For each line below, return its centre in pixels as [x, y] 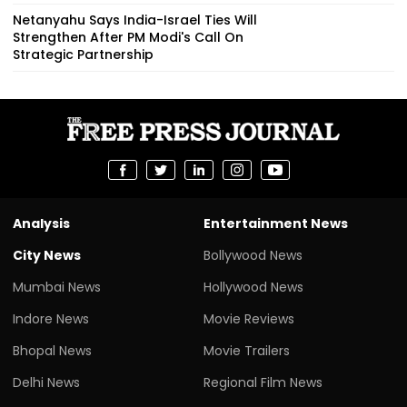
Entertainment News [276, 223]
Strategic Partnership [83, 54]
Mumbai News [57, 287]
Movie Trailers [247, 350]
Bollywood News [253, 255]
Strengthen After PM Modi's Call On [128, 37]
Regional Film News [263, 382]
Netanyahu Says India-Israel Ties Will [135, 20]
